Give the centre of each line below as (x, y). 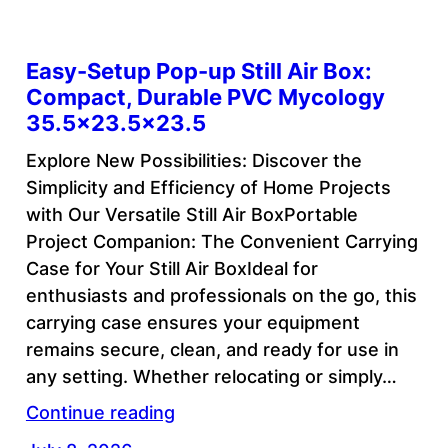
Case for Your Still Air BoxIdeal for (171, 268)
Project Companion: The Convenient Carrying (221, 241)
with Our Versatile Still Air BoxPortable (191, 214)
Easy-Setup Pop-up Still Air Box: (198, 70)
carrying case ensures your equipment (192, 322)
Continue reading (100, 412)
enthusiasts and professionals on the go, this (221, 295)
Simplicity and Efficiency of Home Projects (208, 187)
